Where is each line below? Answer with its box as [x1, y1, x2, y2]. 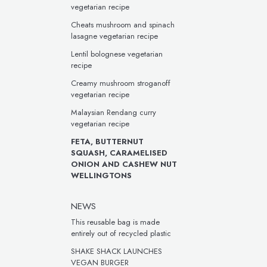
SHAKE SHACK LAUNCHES [71, 246, 162, 257]
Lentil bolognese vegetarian [71, 48, 163, 60]
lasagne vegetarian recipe [71, 30, 158, 42]
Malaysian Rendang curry [71, 107, 156, 118]
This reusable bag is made [71, 216, 160, 228]
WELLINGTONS [71, 170, 132, 181]
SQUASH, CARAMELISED [71, 147, 167, 159]
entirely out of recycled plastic [71, 228, 171, 239]
